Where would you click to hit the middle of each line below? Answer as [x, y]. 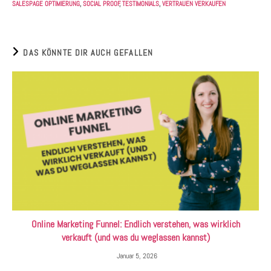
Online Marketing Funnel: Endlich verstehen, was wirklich [135, 224]
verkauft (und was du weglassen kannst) [135, 238]
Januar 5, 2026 [137, 256]
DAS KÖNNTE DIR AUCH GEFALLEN [88, 53]
